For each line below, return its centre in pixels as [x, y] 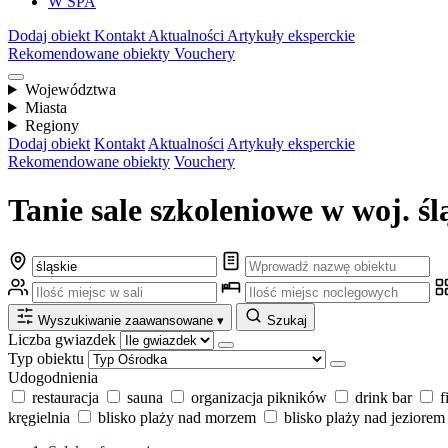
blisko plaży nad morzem [177, 417]
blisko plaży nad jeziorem [364, 417]
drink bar [383, 397]
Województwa [70, 89]
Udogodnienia [53, 377]
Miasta [45, 107]
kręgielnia [39, 417]
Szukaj [287, 320]
